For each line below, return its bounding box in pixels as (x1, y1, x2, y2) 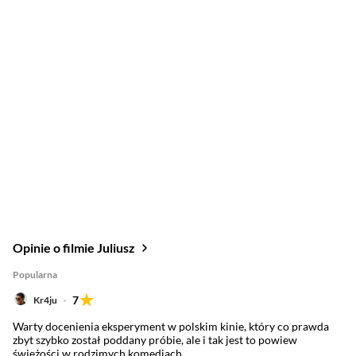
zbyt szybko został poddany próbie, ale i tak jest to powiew (13, 333, 297, 346)
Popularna (13, 269, 57, 281)
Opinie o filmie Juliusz (13, 240, 135, 255)
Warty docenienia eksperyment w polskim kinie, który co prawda (13, 319, 329, 333)
